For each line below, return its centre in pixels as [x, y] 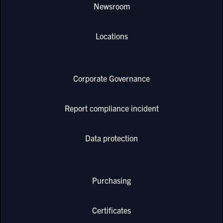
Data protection [111, 138]
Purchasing [111, 180]
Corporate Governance [111, 78]
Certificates [111, 210]
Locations [111, 36]
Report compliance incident [111, 108]
